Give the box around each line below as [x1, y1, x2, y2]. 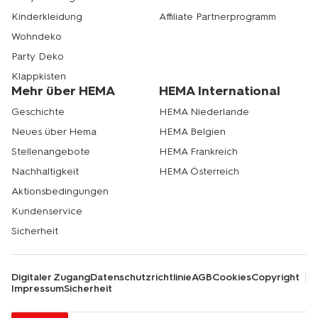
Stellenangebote [11, 146, 90, 158]
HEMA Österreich [159, 165, 239, 177]
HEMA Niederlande [159, 106, 249, 118]
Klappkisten [11, 70, 66, 82]
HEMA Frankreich [159, 146, 238, 158]
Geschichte [11, 106, 65, 118]
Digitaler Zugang [11, 271, 90, 283]
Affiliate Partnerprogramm [159, 11, 276, 23]
